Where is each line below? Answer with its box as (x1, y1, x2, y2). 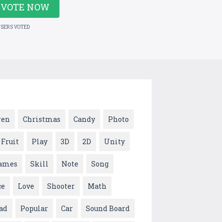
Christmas (23, 114, 60, 124)
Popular (20, 204, 48, 214)
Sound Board (86, 204, 130, 214)
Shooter (47, 181, 75, 191)
